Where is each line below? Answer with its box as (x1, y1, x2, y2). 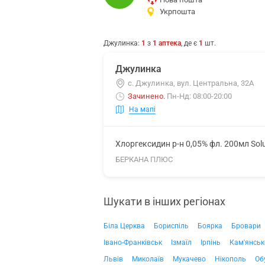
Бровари (231, 222, 261, 230)
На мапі (129, 105, 156, 114)
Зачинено (128, 92, 163, 101)
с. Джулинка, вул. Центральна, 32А (128, 79, 254, 88)
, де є (181, 39, 199, 47)
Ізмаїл (171, 238, 192, 247)
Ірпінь (201, 238, 221, 247)
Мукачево (173, 255, 206, 263)
